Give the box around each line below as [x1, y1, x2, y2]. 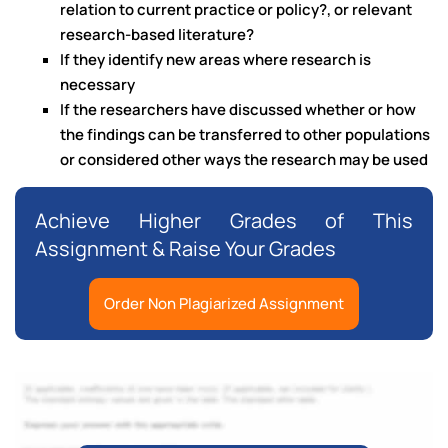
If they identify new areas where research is [60, 49, 371, 71]
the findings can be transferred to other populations [60, 124, 430, 146]
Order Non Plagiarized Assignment [104, 293, 344, 315]
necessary [60, 74, 135, 96]
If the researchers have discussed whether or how [60, 99, 416, 121]
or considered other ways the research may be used [60, 149, 428, 171]
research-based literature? [60, 24, 254, 46]
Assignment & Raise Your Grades [35, 235, 336, 263]
